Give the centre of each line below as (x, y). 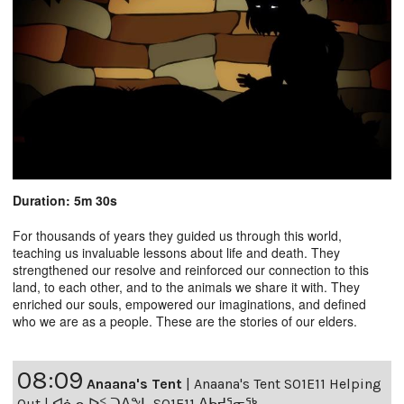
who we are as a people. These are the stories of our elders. (185, 321)
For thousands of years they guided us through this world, (177, 235)
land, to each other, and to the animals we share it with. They (186, 286)
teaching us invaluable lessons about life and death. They (176, 252)
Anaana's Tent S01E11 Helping (288, 383)
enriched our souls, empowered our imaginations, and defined (189, 303)
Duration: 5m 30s (65, 200)
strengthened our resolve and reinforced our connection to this (191, 269)
